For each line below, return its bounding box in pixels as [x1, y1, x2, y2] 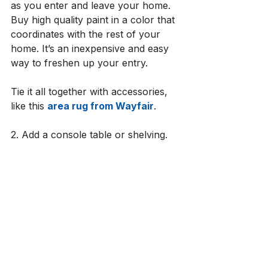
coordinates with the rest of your [11, 28, 163, 40]
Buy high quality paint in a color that [11, 14, 178, 26]
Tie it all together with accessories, [11, 86, 170, 98]
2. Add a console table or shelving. [11, 129, 167, 141]
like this [11, 100, 47, 112]
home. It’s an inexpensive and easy [11, 42, 172, 54]
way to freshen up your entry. [11, 57, 151, 69]
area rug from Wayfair [47, 100, 154, 112]
